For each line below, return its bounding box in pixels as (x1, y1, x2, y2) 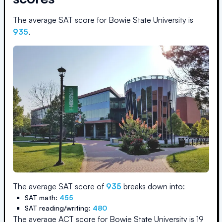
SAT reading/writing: (25, 204, 93, 212)
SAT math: (25, 193, 59, 202)
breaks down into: (121, 181, 185, 191)
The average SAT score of (13, 181, 106, 191)
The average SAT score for (13, 15, 109, 25)
